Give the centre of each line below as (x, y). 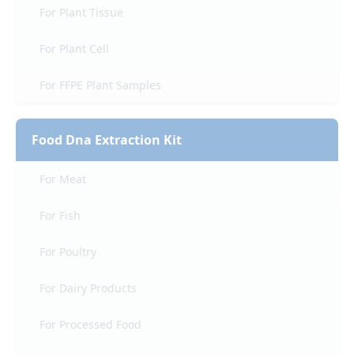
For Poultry (68, 252)
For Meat (63, 179)
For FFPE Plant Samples (100, 85)
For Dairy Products (88, 288)
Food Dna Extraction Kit (107, 140)
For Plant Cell (74, 49)
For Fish (60, 216)
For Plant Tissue (81, 13)
